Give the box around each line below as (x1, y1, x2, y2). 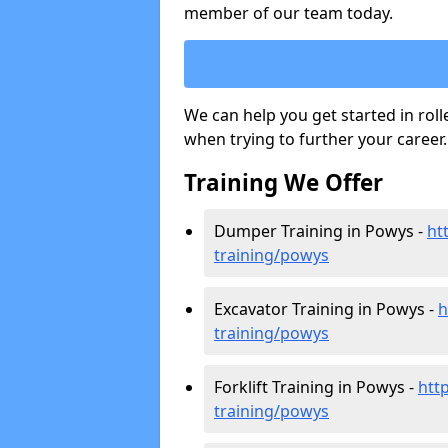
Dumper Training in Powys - (214, 220, 427, 242)
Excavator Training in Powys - (214, 298, 438, 320)
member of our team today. (184, 2, 393, 24)
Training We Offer (184, 167, 383, 198)
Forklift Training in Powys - (214, 376, 418, 398)
